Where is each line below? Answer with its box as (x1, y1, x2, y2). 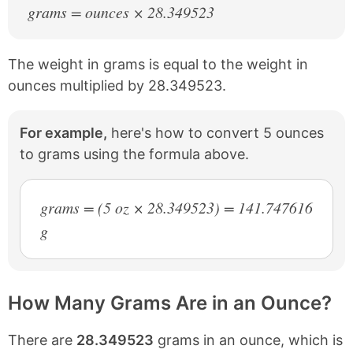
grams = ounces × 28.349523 (28, 2, 214, 22)
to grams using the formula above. (20, 146, 249, 162)
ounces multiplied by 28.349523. (8, 77, 226, 94)
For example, (20, 124, 107, 141)
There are (8, 332, 76, 348)
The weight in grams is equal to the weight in (8, 56, 308, 72)
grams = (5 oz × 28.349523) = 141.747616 (40, 197, 313, 217)
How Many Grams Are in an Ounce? (8, 292, 332, 314)
